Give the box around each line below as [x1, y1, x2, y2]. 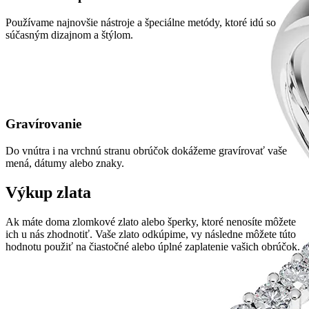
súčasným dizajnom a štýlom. [6, 28, 133, 41]
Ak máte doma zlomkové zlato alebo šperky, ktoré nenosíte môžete [6, 215, 296, 228]
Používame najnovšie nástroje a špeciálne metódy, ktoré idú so [6, 16, 276, 28]
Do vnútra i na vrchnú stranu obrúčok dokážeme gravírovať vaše [6, 145, 287, 157]
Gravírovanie [6, 117, 81, 132]
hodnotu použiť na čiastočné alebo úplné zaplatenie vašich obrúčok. [6, 240, 300, 252]
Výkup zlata [6, 183, 91, 202]
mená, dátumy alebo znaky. [6, 157, 124, 170]
